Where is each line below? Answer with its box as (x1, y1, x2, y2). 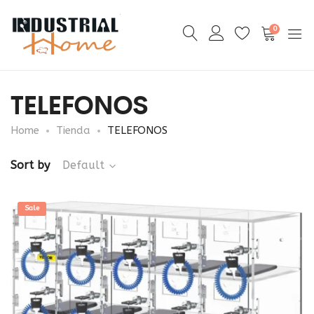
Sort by (11, 158, 50, 172)
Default (62, 158, 104, 172)
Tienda (56, 124, 90, 137)
